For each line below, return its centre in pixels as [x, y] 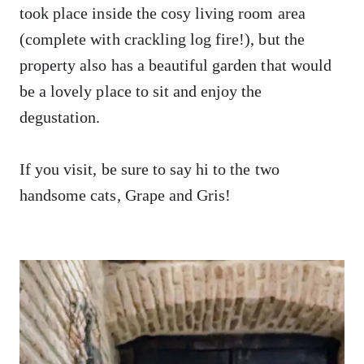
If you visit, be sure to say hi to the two [149, 169]
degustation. [60, 117]
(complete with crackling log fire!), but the [162, 39]
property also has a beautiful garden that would [175, 65]
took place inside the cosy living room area [162, 13]
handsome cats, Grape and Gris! [126, 195]
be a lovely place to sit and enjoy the [141, 91]
